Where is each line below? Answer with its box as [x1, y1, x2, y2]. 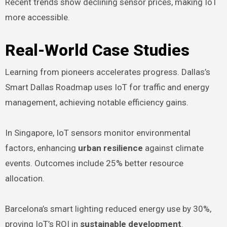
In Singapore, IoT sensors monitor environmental [5, 127, 191, 138]
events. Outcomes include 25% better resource [5, 158, 183, 168]
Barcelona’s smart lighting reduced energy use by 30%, [5, 203, 211, 214]
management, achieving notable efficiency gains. [5, 97, 188, 107]
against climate [142, 142, 204, 153]
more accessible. [5, 12, 70, 23]
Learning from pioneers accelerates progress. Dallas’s [5, 66, 210, 77]
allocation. [5, 173, 45, 183]
